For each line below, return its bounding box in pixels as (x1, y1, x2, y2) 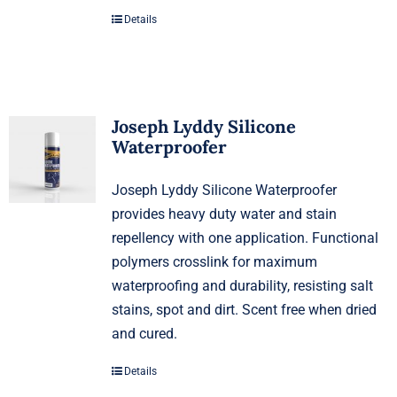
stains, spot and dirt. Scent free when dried (111, 300, 377, 318)
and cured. (111, 324, 177, 342)
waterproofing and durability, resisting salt (111, 276, 373, 294)
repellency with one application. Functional (111, 229, 378, 246)
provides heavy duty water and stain (111, 205, 337, 222)
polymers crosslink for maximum (111, 253, 317, 270)
